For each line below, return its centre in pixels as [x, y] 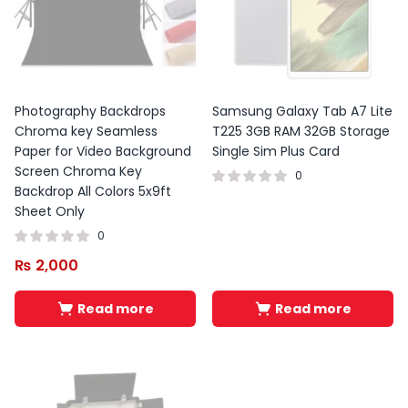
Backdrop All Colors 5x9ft [93, 191]
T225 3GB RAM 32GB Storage [301, 131]
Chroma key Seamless [86, 131]
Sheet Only [50, 211]
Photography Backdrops [90, 111]
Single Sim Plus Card [276, 151]
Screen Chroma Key [78, 171]
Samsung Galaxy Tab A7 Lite [302, 111]
